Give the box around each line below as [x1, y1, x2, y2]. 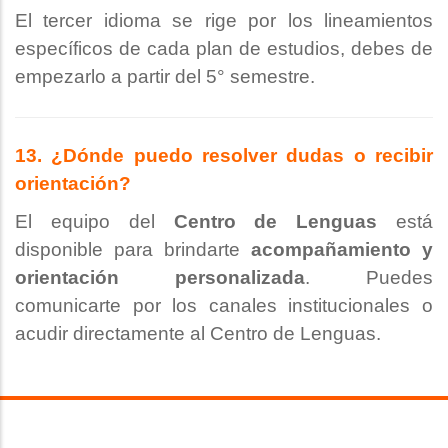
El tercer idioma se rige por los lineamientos [15, 10, 433, 32]
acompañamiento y [251, 239, 433, 261]
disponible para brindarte [15, 239, 251, 261]
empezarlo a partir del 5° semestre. [15, 66, 315, 88]
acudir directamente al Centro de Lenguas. [15, 323, 381, 345]
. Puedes [305, 267, 433, 289]
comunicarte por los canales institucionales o [15, 295, 433, 317]
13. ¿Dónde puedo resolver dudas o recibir [15, 145, 433, 167]
